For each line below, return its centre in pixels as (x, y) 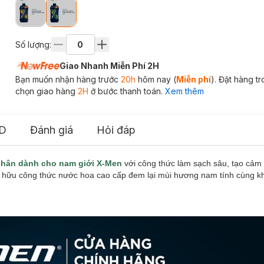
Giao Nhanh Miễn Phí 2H (109, 66)
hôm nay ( (156, 79)
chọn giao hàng (46, 91)
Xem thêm (184, 91)
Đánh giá (52, 130)
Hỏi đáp (116, 130)
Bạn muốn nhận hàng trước (68, 79)
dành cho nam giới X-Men (70, 163)
